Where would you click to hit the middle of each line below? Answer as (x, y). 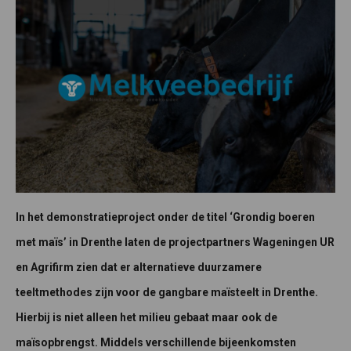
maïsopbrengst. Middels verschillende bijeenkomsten (156, 342)
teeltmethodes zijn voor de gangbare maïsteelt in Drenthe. (167, 292)
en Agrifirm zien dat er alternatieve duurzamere (139, 267)
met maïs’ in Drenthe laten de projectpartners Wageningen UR (175, 242)
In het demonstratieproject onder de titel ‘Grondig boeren (165, 217)
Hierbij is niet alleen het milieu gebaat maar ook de (147, 317)
